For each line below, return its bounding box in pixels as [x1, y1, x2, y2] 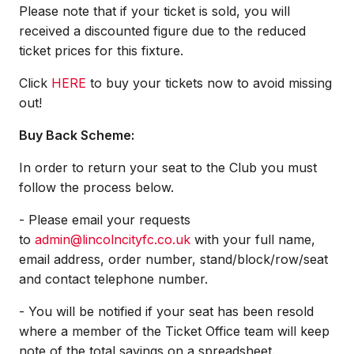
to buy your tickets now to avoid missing [86, 75, 332, 91]
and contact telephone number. [19, 271, 208, 287]
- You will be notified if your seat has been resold [19, 303, 314, 319]
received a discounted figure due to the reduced [19, 23, 306, 39]
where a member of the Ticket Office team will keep [19, 323, 330, 339]
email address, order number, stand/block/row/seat [19, 251, 328, 267]
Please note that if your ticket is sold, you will [19, 3, 290, 19]
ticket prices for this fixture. [19, 43, 183, 58]
